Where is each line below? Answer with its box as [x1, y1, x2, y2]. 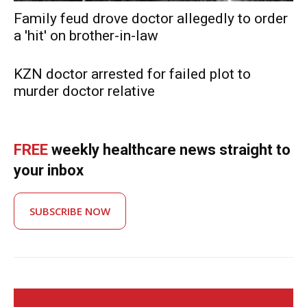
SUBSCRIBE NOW [29, 204, 110, 218]
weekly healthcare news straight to [48, 140, 291, 158]
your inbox [14, 161, 84, 179]
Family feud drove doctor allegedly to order [14, 10, 288, 27]
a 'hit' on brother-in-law [14, 27, 158, 44]
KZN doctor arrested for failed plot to [14, 65, 251, 82]
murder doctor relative [14, 82, 155, 99]
